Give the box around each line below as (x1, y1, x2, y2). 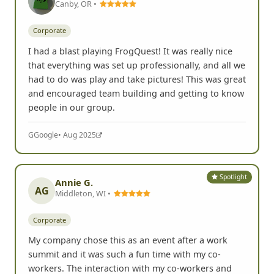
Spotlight (218, 172, 248, 182)
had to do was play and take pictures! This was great (28, 73, 246, 85)
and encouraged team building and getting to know (28, 87, 244, 99)
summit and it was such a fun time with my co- (28, 248, 221, 261)
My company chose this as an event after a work (28, 234, 228, 246)
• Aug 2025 (58, 129, 96, 140)
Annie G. (55, 176, 93, 188)
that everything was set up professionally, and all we (28, 59, 245, 71)
